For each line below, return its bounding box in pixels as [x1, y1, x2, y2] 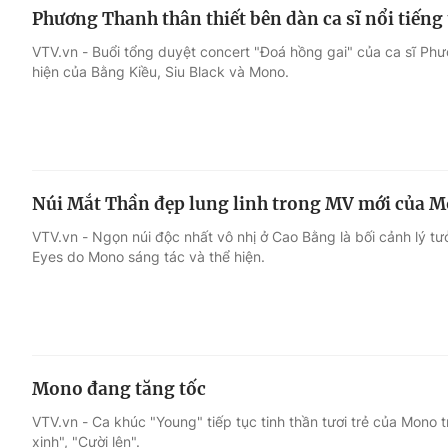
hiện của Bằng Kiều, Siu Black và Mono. [32, 63, 289, 81]
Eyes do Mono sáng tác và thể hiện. [32, 248, 265, 265]
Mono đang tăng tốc [32, 377, 206, 400]
